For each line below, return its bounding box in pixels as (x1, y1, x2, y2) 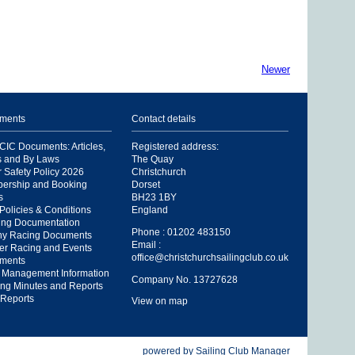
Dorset (132, 179, 160, 190)
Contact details (132, 113, 196, 124)
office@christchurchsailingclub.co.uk (132, 251, 288, 262)
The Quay (132, 154, 174, 165)
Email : (132, 239, 161, 250)
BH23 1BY (132, 192, 177, 203)
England (132, 204, 168, 216)
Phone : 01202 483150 (132, 226, 231, 237)
